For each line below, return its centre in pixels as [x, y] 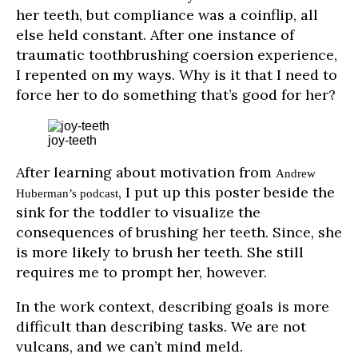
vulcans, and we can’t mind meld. [129, 347]
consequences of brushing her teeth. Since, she [179, 233]
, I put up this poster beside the [227, 193]
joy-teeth [72, 141]
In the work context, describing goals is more [173, 307]
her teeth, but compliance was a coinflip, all [167, 15]
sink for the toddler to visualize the [138, 213]
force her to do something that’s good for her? [176, 95]
